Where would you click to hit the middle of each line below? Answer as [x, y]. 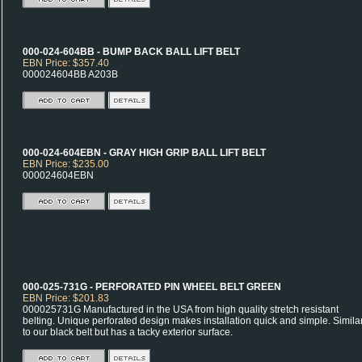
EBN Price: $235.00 [66, 164]
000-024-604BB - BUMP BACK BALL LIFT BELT [131, 52]
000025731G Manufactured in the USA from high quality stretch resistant [181, 309]
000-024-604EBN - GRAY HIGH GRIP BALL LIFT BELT [144, 153]
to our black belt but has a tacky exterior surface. [128, 332]
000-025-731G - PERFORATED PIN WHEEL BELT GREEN [152, 287]
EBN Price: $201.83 [66, 298]
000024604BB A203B [70, 74]
